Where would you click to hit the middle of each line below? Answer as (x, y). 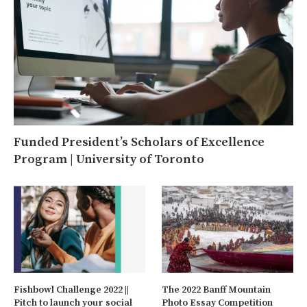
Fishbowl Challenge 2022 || (71, 290)
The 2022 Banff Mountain (217, 290)
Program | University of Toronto (109, 159)
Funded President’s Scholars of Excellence (139, 142)
